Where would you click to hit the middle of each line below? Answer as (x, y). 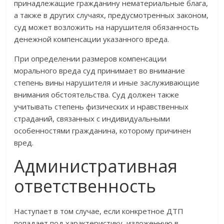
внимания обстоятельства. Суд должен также (97, 95)
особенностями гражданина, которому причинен (103, 131)
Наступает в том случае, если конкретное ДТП (99, 211)
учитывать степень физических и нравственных (101, 107)
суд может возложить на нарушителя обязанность (107, 27)
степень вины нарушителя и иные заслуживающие (107, 83)
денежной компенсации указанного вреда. (92, 39)
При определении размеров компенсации (90, 59)
